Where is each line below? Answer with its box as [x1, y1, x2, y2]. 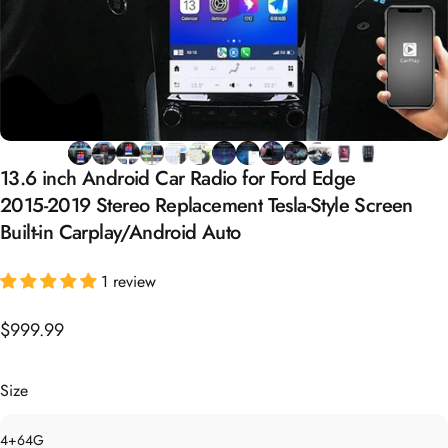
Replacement [154, 188, 263, 217]
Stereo [96, 188, 150, 217]
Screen [354, 188, 413, 217]
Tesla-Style [267, 188, 350, 217]
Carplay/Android [58, 215, 197, 244]
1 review [101, 267, 156, 290]
